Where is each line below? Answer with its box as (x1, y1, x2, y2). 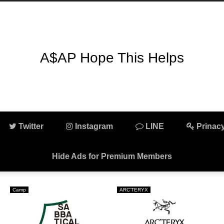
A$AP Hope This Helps (40, 50, 184, 66)
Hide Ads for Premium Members (52, 152, 172, 160)
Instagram (73, 122, 113, 130)
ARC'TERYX (119, 186, 148, 192)
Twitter (16, 122, 44, 130)
